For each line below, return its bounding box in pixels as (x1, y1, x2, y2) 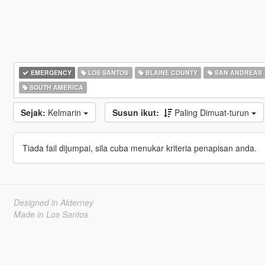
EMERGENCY (28, 68, 72, 77)
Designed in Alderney (13, 196, 93, 208)
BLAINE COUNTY (143, 68, 198, 77)
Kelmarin (47, 106, 83, 118)
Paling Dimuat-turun (174, 106, 251, 118)
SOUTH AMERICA (27, 83, 83, 92)
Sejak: (20, 106, 46, 118)
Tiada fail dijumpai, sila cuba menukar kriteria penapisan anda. (22, 142, 257, 154)
